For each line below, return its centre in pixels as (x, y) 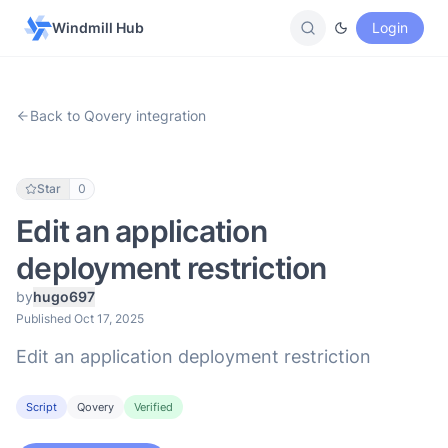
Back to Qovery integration (118, 115)
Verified (153, 407)
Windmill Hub (98, 27)
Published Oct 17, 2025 (80, 318)
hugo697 (64, 296)
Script (41, 407)
